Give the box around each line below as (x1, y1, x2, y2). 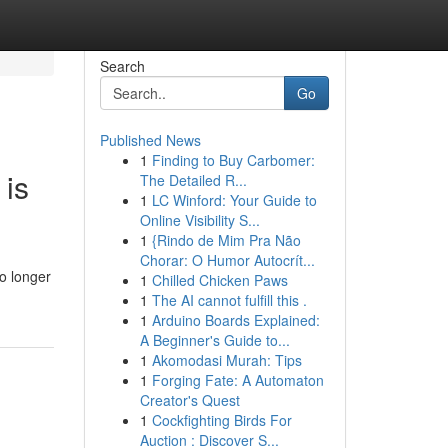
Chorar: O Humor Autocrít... (139, 250, 315, 270)
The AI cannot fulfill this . (151, 290, 307, 310)
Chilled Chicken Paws (151, 270, 288, 290)
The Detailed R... (139, 170, 247, 190)
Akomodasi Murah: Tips (151, 350, 302, 370)
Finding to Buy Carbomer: (151, 150, 315, 170)
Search (99, 56, 145, 76)
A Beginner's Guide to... (139, 330, 290, 350)
